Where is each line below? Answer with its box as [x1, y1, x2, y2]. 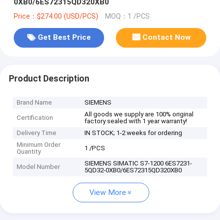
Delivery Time [17, 129, 57, 137]
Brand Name [17, 99, 53, 107]
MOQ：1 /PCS [105, 12, 150, 21]
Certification [17, 114, 54, 122]
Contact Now [142, 33, 191, 42]
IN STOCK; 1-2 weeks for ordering [84, 129, 183, 137]
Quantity [17, 148, 41, 156]
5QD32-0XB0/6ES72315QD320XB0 [84, 166, 182, 174]
